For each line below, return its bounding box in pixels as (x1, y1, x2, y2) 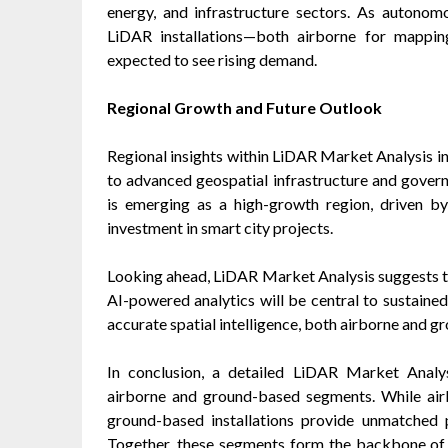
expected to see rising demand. (107, 49, 317, 69)
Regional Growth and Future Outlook (107, 97, 382, 117)
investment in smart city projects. (107, 217, 333, 237)
